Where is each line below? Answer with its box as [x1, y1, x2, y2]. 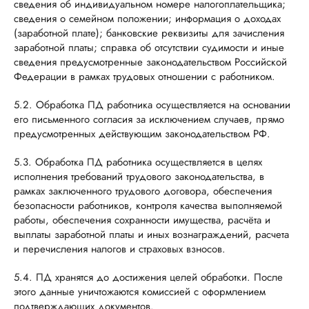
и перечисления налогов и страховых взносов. [14, 241, 226, 257]
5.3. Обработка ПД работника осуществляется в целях [14, 154, 262, 170]
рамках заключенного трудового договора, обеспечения [14, 183, 272, 199]
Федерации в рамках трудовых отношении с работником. [14, 69, 275, 84]
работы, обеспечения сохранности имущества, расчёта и [14, 212, 270, 228]
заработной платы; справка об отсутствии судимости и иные [14, 40, 284, 55]
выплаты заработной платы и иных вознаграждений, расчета [14, 227, 289, 242]
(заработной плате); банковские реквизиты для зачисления [14, 26, 284, 41]
